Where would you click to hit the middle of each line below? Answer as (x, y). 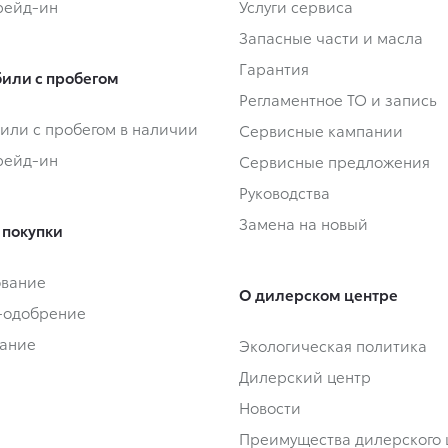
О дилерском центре (318, 294)
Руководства (284, 192)
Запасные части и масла (331, 37)
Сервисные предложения (334, 161)
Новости (270, 407)
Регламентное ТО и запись (338, 99)
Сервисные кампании (321, 130)
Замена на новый (303, 223)
